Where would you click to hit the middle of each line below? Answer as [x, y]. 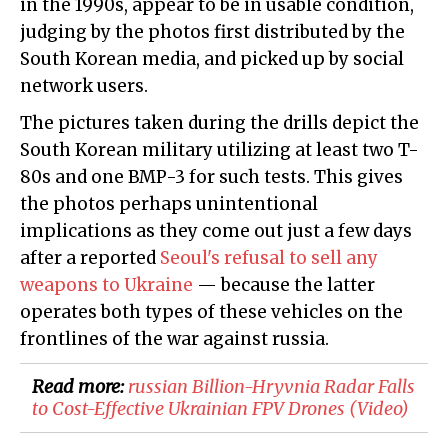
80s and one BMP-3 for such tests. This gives [211, 177]
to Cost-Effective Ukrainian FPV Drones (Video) [220, 409]
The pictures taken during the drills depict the [219, 123]
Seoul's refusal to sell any [269, 258]
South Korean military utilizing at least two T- [219, 150]
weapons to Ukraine [106, 285]
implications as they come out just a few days [216, 231]
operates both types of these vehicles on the [211, 312]
